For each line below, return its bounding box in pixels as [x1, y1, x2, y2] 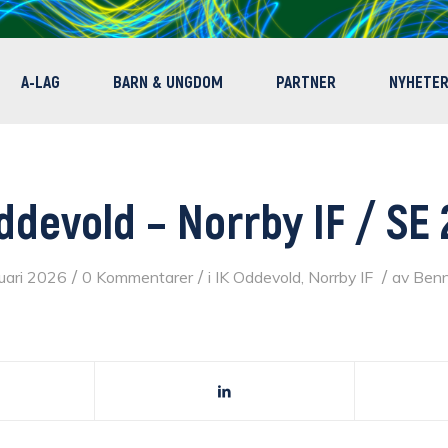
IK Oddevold [214, 267, 301, 287]
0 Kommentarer [81, 267, 193, 287]
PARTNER [276, 71, 336, 91]
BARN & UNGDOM [113, 71, 223, 91]
